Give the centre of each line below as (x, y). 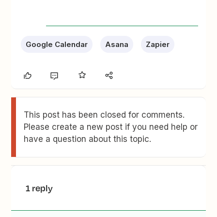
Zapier (158, 44)
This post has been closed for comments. (104, 115)
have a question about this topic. (88, 139)
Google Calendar (57, 44)
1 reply (39, 188)
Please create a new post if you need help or (111, 127)
